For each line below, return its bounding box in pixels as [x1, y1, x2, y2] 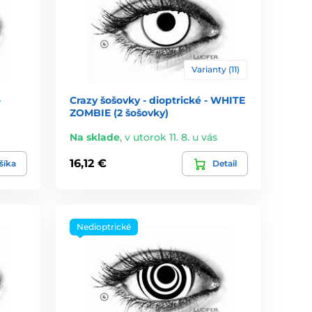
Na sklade [70, 130, 120, 143]
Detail [212, 157, 237, 169]
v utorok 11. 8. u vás [125, 130, 218, 143]
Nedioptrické [77, 221, 132, 232]
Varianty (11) [191, 63, 240, 75]
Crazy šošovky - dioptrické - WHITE [70, 93, 246, 107]
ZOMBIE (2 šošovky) [70, 106, 169, 119]
